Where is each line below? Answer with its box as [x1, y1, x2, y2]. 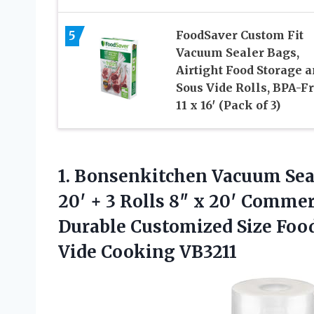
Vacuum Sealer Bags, [175, 45, 299, 60]
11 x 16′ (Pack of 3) [175, 97, 280, 112]
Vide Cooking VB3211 [58, 240, 237, 263]
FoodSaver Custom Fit [175, 27, 303, 42]
